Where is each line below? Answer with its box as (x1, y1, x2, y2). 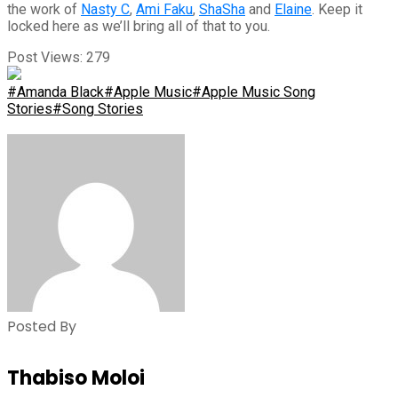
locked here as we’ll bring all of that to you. (7, 17, 270, 35)
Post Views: (7, 48, 83, 66)
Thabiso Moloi (7, 364, 145, 393)
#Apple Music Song (192, 83, 315, 100)
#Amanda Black (7, 83, 104, 100)
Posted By (7, 315, 76, 337)
